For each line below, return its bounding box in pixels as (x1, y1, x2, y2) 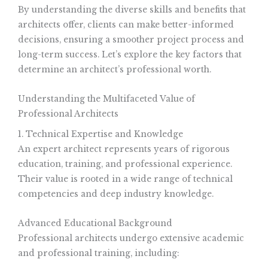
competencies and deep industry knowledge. (18, 189, 214, 200)
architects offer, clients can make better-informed (18, 19, 234, 30)
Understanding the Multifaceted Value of (18, 93, 195, 104)
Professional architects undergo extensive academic (18, 233, 244, 244)
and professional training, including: (18, 248, 179, 259)
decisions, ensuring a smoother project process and (18, 34, 244, 45)
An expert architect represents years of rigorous (18, 144, 230, 155)
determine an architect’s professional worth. (18, 64, 211, 75)
